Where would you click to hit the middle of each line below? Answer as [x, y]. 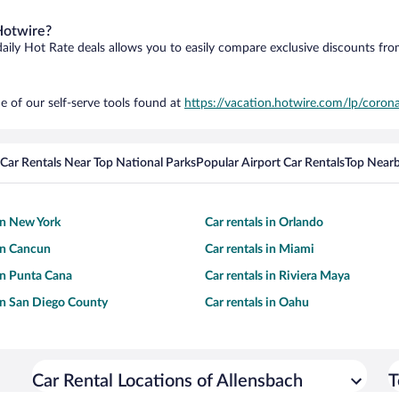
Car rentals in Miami [260, 249]
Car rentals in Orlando [264, 223]
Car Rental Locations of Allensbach [167, 381]
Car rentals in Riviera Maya [277, 276]
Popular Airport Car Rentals [270, 163]
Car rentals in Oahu [257, 303]
